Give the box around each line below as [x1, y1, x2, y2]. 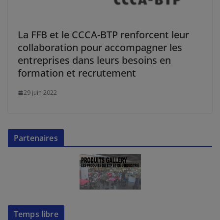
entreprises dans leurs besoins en [18, 54, 171, 67]
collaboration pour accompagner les [18, 41, 182, 55]
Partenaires [14, 133, 58, 144]
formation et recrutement [18, 66, 136, 80]
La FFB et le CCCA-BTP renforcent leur [18, 28, 189, 42]
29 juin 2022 [24, 88, 57, 97]
